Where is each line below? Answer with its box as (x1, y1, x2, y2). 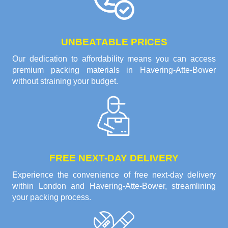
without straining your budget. (12, 77, 118, 86)
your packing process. (12, 193, 91, 202)
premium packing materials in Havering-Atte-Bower (12, 66, 216, 75)
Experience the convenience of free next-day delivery (12, 170, 216, 180)
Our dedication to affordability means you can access (12, 54, 216, 64)
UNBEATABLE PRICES (61, 37, 167, 48)
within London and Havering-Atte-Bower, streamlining (12, 182, 216, 191)
